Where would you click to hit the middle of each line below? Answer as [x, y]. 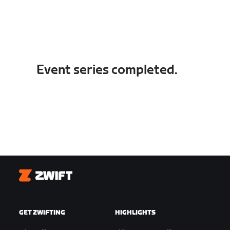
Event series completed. [107, 70]
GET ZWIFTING [42, 213]
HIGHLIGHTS [135, 213]
